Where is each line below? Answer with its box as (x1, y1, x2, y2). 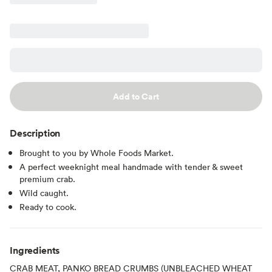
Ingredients (10, 243, 60, 257)
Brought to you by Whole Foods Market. (19, 146, 174, 158)
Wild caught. (19, 186, 69, 199)
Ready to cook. (19, 200, 76, 212)
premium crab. (19, 172, 75, 185)
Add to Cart (113, 90, 159, 103)
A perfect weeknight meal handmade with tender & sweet (19, 160, 243, 172)
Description (10, 126, 61, 140)
